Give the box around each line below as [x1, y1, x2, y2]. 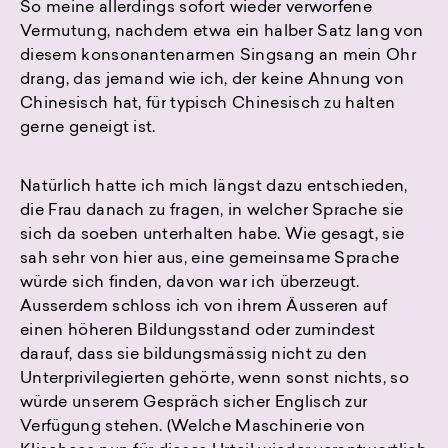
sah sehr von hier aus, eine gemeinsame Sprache [20, 251, 400, 268]
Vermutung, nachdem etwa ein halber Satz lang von [20, 24, 424, 41]
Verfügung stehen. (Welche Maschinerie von [20, 419, 366, 436]
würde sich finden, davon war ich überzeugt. [20, 275, 360, 292]
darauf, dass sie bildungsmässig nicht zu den [20, 347, 368, 364]
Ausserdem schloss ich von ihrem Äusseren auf [20, 299, 388, 316]
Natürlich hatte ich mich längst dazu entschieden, [20, 179, 408, 196]
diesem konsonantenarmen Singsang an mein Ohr [20, 48, 417, 65]
